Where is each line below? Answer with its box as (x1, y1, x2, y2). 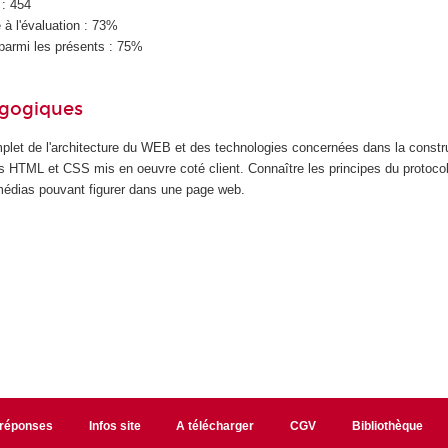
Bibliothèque (352, 418, 424, 433)
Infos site (88, 418, 141, 433)
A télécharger (176, 418, 255, 433)
